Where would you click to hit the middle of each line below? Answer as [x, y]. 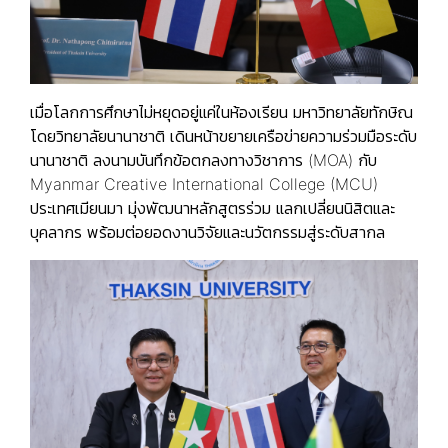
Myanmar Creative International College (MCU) [204, 183]
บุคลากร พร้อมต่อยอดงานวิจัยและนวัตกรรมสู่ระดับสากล [207, 231]
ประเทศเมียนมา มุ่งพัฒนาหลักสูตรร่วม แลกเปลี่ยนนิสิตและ [212, 207]
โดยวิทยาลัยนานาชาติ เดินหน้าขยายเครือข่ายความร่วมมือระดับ [223, 135]
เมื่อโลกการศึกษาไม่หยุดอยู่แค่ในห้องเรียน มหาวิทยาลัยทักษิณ [221, 111]
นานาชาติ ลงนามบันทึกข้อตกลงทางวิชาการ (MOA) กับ [203, 159]
